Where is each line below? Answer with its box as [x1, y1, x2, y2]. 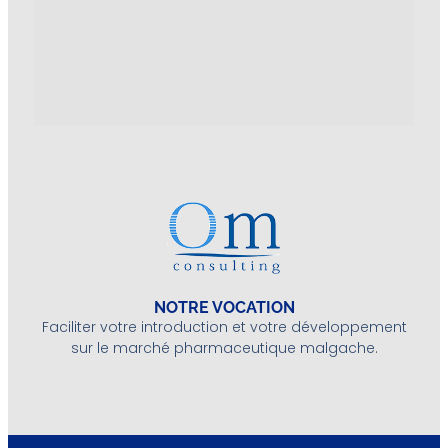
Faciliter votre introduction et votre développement [41, 316, 407, 337]
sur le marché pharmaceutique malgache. [70, 337, 378, 358]
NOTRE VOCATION [153, 297, 295, 317]
